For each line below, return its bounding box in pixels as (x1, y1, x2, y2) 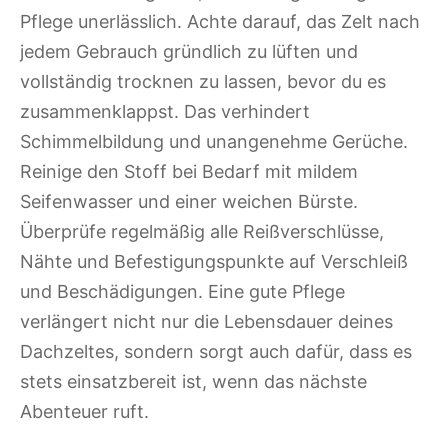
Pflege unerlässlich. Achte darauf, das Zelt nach (20, 11, 420, 33)
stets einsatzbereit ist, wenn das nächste (20, 371, 367, 393)
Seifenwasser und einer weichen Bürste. (20, 191, 358, 213)
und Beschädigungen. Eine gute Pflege (20, 281, 345, 303)
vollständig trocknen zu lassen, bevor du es (20, 71, 386, 93)
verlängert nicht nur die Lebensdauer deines (20, 311, 393, 333)
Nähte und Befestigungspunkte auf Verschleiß (20, 251, 408, 273)
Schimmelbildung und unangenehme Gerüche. (20, 131, 408, 153)
